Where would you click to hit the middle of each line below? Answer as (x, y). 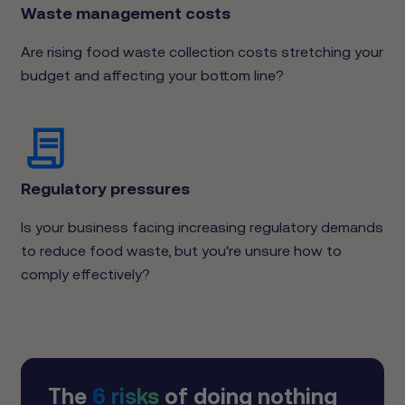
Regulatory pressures (105, 189)
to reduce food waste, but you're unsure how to (181, 251)
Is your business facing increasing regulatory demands (202, 227)
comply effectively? (85, 274)
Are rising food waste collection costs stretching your (202, 52)
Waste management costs (126, 14)
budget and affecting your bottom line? (152, 75)
